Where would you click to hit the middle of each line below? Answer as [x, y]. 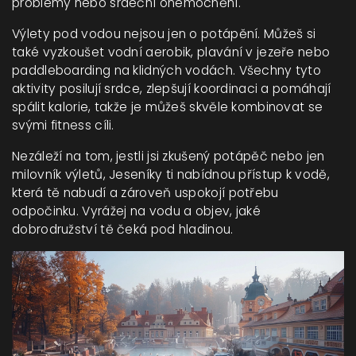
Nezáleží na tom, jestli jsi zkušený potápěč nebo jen [168, 156]
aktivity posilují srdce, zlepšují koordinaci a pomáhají [172, 89]
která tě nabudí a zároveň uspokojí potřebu [145, 193]
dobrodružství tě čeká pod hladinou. [123, 229]
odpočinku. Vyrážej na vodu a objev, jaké [137, 211]
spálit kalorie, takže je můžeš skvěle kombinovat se [168, 107]
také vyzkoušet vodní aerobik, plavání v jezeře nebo [171, 52]
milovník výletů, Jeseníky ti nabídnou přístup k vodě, [171, 174]
